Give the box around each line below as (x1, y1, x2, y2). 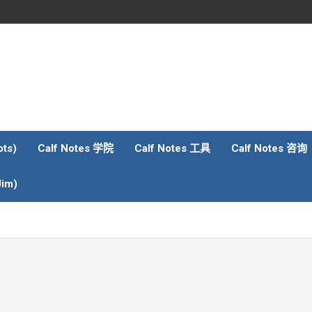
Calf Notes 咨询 (231, 142, 307, 155)
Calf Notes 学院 (38, 142, 114, 155)
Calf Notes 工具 (134, 142, 210, 155)
